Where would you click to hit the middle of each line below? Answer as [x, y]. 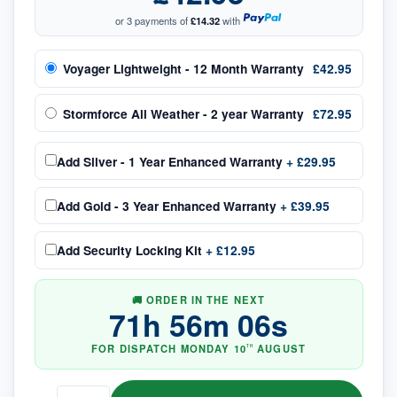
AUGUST [281, 349]
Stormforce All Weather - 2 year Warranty [184, 113]
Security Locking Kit [142, 250]
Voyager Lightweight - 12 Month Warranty [184, 69]
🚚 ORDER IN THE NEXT [198, 299]
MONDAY [205, 349]
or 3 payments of [152, 20]
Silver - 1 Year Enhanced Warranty [183, 161]
